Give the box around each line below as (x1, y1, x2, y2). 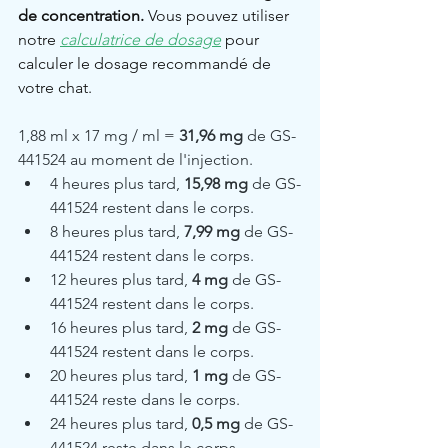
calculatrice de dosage (60, 30, 221, 50)
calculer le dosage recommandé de (18, 54, 275, 74)
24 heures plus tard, (50, 414, 192, 434)
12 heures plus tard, (50, 270, 192, 290)
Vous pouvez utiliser (144, 6, 293, 26)
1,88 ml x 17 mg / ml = (18, 126, 179, 146)
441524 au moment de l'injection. (18, 150, 253, 170)
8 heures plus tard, (50, 222, 184, 242)
